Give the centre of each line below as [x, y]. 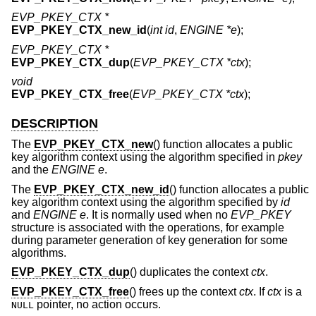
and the [31, 170]
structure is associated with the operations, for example [148, 227]
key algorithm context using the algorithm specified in [145, 157]
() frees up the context [184, 291]
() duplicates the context [190, 272]
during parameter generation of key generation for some [150, 240]
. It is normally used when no [158, 214]
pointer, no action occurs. [97, 304]
